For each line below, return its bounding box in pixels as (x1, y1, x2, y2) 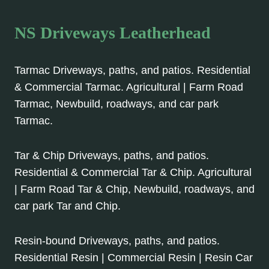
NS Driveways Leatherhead (14, 23, 211, 43)
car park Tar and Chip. (14, 200, 121, 213)
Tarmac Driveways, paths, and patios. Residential (14, 64, 250, 77)
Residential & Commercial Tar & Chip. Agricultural (14, 166, 252, 179)
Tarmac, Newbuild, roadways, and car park (14, 98, 219, 110)
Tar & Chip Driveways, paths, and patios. (14, 150, 209, 162)
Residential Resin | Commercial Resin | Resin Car (14, 252, 253, 264)
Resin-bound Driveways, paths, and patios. (14, 235, 220, 247)
